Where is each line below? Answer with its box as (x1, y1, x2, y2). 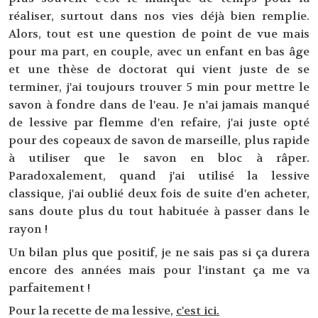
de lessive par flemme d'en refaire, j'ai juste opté (9, 115, 309, 131)
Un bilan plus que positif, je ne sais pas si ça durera (9, 244, 309, 260)
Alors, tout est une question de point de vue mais (9, 26, 309, 42)
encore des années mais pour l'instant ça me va (9, 262, 309, 278)
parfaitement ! (9, 280, 90, 295)
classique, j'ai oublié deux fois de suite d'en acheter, (9, 186, 309, 202)
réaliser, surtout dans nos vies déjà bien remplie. (9, 9, 309, 24)
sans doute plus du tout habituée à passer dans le (9, 204, 309, 219)
